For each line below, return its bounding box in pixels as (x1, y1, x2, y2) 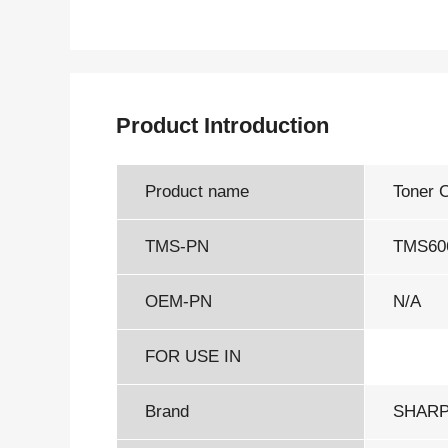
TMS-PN (144, 237, 209, 257)
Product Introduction (115, 112, 329, 138)
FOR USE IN (144, 347, 241, 367)
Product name (144, 182, 249, 202)
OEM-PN (144, 292, 212, 312)
